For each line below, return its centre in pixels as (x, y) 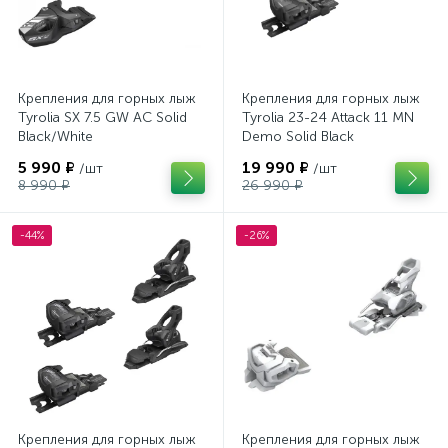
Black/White (55, 136)
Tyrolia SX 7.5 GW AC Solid (102, 117)
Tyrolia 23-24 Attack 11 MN (328, 117)
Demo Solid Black (298, 136)
